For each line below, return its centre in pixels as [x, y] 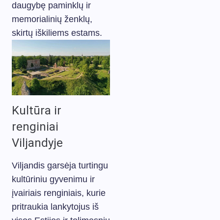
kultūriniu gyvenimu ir [53, 179]
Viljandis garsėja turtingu [60, 165]
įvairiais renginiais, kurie [59, 193]
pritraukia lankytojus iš [55, 206]
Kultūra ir [37, 110]
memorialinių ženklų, [52, 19]
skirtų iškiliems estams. [57, 33]
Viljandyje [37, 143]
